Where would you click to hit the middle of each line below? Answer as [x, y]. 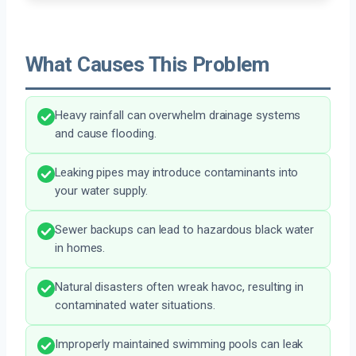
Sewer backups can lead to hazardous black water [185, 230]
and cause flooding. [106, 134]
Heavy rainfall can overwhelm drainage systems [178, 116]
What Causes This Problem [147, 65]
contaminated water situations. [135, 306]
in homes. [80, 248]
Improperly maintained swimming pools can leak [179, 344]
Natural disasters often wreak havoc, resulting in [180, 287]
